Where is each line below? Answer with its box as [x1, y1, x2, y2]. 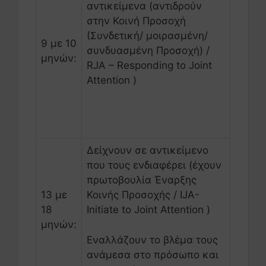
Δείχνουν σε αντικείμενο [87, 144, 208, 157]
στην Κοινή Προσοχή [87, 15, 189, 27]
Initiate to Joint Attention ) [87, 204, 210, 216]
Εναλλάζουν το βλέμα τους [87, 233, 218, 246]
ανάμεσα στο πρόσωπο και [87, 248, 218, 261]
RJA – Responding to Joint [87, 59, 212, 72]
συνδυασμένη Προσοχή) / [87, 45, 210, 57]
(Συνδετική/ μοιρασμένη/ [87, 30, 208, 42]
